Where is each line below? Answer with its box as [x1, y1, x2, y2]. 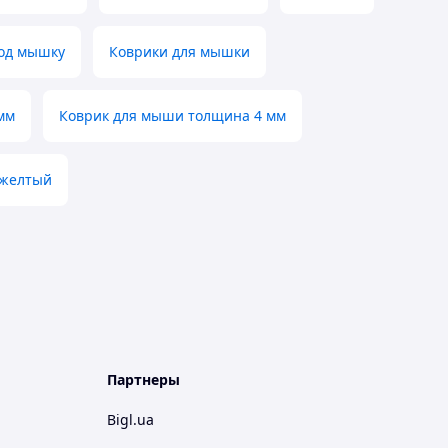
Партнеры [107, 370, 180, 390]
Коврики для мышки [109, 42, 250, 62]
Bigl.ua [107, 410, 154, 430]
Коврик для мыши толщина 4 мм [59, 106, 286, 126]
